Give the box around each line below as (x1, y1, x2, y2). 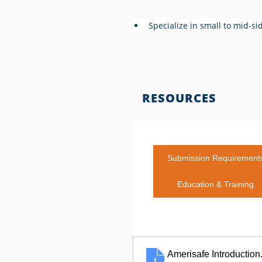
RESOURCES (142, 90, 216, 106)
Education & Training (177, 180, 254, 189)
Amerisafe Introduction (167, 249, 260, 259)
